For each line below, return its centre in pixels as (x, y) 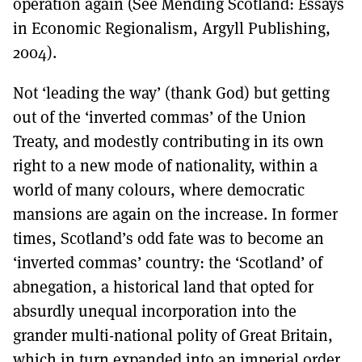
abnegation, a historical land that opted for (163, 287)
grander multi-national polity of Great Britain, (173, 335)
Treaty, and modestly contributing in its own (168, 141)
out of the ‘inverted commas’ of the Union (160, 117)
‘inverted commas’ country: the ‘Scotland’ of (168, 263)
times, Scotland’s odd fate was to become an (168, 238)
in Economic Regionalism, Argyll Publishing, (172, 28)
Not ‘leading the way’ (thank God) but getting (171, 93)
